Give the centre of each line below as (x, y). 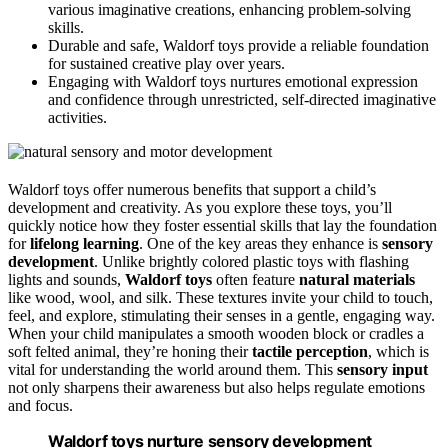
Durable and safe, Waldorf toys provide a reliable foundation (238, 46)
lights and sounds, (66, 280)
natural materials (357, 280)
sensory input (382, 370)
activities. (77, 118)
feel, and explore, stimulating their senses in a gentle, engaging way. (221, 316)
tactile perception (310, 352)
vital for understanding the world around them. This (172, 370)
